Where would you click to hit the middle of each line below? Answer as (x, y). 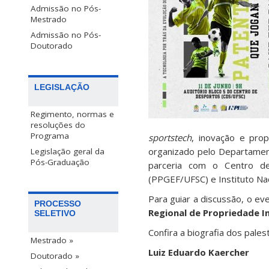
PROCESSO (58, 204)
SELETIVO (55, 213)
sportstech (170, 138)
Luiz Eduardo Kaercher (199, 252)
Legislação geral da (68, 152)
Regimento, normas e (72, 114)
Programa (50, 136)
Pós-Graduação (60, 162)
